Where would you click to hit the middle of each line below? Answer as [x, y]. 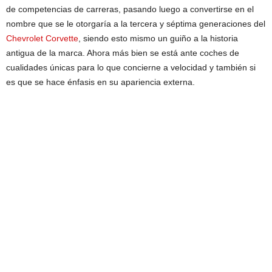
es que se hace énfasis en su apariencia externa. [100, 82]
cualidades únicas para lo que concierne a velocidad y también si [131, 67]
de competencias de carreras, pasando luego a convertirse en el [130, 9]
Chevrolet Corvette [42, 38]
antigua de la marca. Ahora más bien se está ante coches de [123, 53]
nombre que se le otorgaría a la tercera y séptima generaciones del [136, 23]
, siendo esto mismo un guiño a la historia [158, 38]
